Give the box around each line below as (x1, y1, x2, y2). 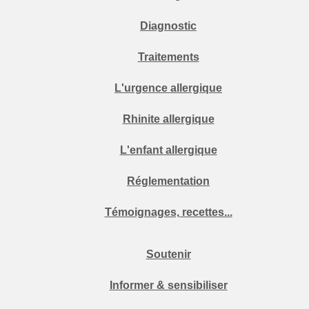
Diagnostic (140, 20, 197, 32)
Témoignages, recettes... (104, 206, 232, 218)
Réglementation (127, 175, 210, 187)
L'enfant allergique (119, 144, 217, 156)
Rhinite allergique (122, 113, 215, 125)
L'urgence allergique (114, 82, 222, 94)
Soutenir (146, 248, 191, 260)
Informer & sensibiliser (109, 279, 228, 291)
